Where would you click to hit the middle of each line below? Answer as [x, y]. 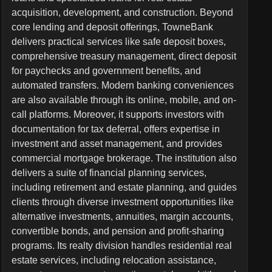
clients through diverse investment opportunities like [122, 202]
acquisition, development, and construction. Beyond [122, 12]
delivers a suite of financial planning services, [109, 173]
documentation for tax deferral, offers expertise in [115, 129]
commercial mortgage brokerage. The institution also [124, 158]
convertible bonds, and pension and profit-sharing [117, 231]
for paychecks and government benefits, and [106, 71]
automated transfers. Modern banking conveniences [122, 85]
